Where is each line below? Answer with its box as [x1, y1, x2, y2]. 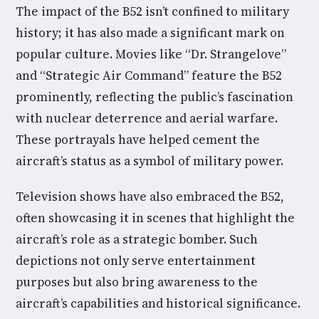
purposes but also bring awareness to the [16, 273, 258, 291]
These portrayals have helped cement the [16, 131, 260, 148]
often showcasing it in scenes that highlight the [16, 209, 295, 226]
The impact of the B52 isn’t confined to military [16, 3, 289, 20]
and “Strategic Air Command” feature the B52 [16, 67, 282, 84]
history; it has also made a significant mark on [16, 24, 285, 41]
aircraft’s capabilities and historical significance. [16, 295, 300, 312]
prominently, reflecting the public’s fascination [16, 88, 293, 105]
